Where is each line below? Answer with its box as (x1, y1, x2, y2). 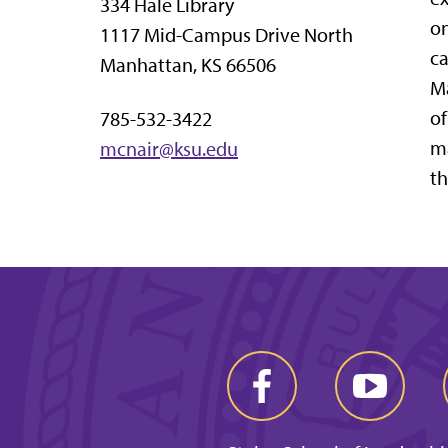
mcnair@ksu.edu (100, 136, 238, 161)
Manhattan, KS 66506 (100, 52, 276, 77)
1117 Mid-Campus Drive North (100, 22, 353, 47)
